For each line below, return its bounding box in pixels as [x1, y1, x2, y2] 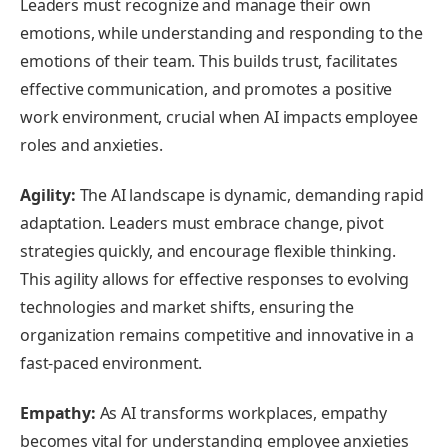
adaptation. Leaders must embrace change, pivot [20, 212, 384, 235]
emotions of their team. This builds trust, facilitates [20, 50, 398, 73]
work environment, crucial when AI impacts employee [20, 106, 418, 129]
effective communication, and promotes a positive [20, 78, 393, 101]
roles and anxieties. [20, 134, 163, 157]
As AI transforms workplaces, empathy [95, 401, 387, 424]
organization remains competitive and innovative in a [20, 324, 414, 347]
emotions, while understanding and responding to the [20, 22, 423, 45]
